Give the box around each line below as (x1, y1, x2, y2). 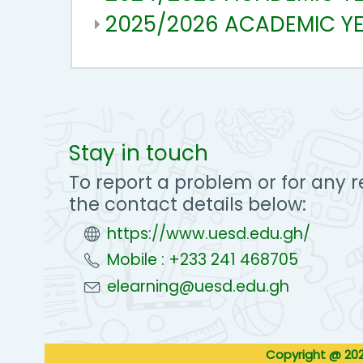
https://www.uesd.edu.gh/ (107, 222, 311, 245)
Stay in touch (69, 138, 208, 168)
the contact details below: (69, 191, 306, 217)
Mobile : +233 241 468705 (107, 249, 299, 271)
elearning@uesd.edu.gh (107, 275, 290, 298)
